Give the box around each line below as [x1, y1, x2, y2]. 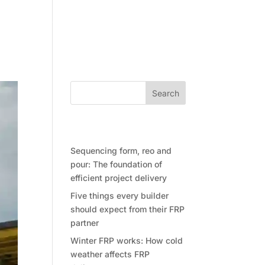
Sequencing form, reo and [70, 146, 172, 156]
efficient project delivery [70, 173, 170, 183]
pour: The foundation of [70, 159, 163, 169]
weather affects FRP [70, 249, 150, 259]
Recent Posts [70, 121, 170, 139]
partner [70, 218, 106, 228]
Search [151, 88, 179, 98]
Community [3, 18, 53, 29]
